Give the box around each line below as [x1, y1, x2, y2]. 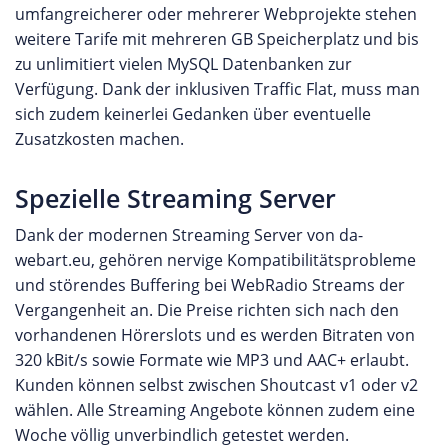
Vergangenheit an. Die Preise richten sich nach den [15, 298, 399, 321]
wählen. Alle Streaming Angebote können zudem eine [15, 398, 415, 421]
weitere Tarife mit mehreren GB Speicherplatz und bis [15, 27, 419, 50]
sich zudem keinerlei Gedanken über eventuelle [15, 102, 371, 125]
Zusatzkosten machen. [15, 127, 184, 150]
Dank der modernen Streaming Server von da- [15, 223, 363, 246]
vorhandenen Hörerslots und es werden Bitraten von [15, 323, 415, 346]
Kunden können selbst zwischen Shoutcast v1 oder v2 [15, 373, 418, 396]
